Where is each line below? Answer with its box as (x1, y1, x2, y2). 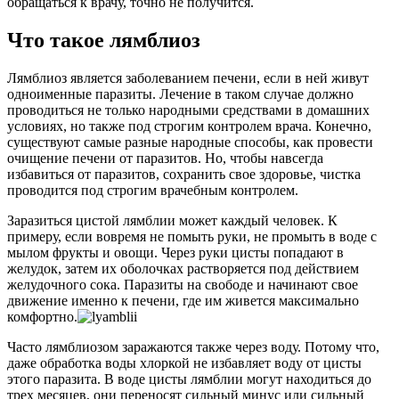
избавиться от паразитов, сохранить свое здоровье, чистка (7, 166, 361, 182)
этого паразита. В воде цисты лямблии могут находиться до (7, 370, 371, 387)
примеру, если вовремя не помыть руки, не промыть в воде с (7, 228, 377, 244)
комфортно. (7, 308, 77, 324)
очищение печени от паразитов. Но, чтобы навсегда (7, 150, 323, 166)
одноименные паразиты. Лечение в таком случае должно (7, 85, 354, 102)
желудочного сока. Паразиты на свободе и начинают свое (7, 276, 358, 292)
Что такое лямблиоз (7, 28, 200, 52)
